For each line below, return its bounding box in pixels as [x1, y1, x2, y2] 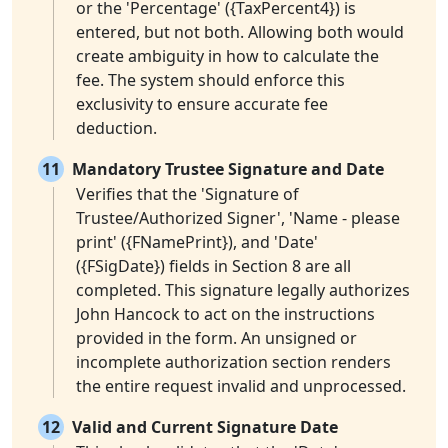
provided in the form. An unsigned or [76, 327, 357, 350]
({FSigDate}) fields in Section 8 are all [76, 255, 351, 278]
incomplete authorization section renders [76, 351, 391, 374]
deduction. [76, 117, 157, 140]
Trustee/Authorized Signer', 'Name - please [76, 207, 400, 230]
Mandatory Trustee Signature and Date [72, 158, 384, 181]
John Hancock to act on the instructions [76, 303, 375, 326]
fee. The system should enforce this [76, 69, 345, 92]
